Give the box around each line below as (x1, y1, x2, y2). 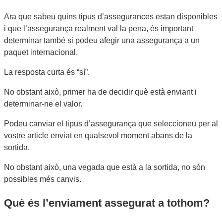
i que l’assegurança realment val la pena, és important (4, 24, 193, 33)
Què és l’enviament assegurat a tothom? (4, 196, 210, 209)
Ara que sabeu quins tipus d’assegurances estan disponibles (4, 12, 218, 21)
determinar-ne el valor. (4, 100, 82, 109)
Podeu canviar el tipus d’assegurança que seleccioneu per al (4, 119, 218, 128)
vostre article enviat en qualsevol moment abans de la (4, 131, 192, 140)
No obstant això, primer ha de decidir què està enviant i (4, 88, 197, 97)
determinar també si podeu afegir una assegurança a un (4, 36, 200, 45)
